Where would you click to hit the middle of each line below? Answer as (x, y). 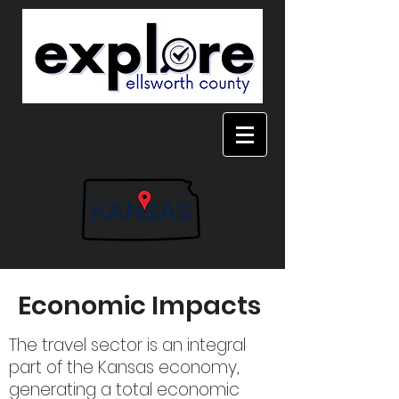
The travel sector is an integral (127, 345)
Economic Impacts (139, 305)
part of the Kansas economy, (124, 367)
